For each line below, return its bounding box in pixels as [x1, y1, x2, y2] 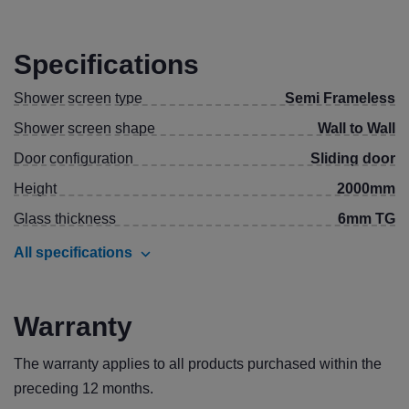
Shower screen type [14, 90, 142, 106]
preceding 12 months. [14, 381, 153, 396]
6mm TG [338, 211, 395, 226]
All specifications [14, 245, 132, 260]
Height [14, 181, 57, 196]
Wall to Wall [318, 121, 395, 136]
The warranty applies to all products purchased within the [14, 356, 382, 372]
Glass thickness [14, 211, 116, 226]
